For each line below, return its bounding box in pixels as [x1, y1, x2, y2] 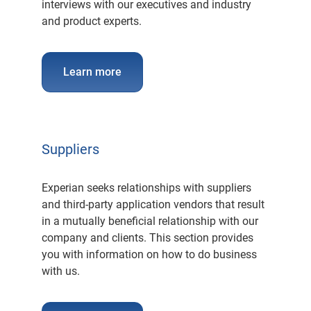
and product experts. [42, 15, 142, 28]
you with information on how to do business [42, 248, 257, 261]
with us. [42, 264, 80, 278]
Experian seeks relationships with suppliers [42, 181, 251, 194]
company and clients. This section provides [42, 231, 253, 244]
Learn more [63, 65, 121, 78]
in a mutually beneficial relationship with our [42, 215, 258, 228]
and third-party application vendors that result [42, 198, 264, 211]
